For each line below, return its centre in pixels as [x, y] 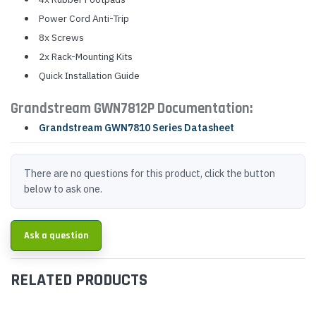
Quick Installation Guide [89, 75]
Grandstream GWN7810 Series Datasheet [136, 127]
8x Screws [61, 37]
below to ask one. [63, 188]
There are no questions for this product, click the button [150, 173]
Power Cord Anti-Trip [84, 18]
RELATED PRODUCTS [79, 280]
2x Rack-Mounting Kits [85, 56]
